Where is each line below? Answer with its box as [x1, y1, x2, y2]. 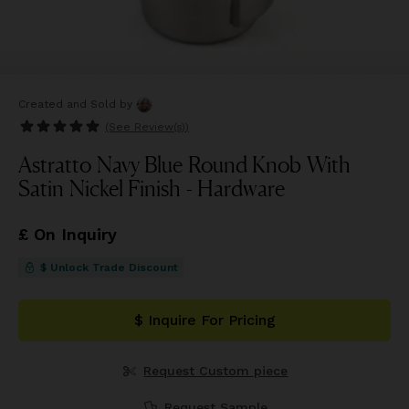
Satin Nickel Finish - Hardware [18, 175, 286, 202]
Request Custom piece [143, 363, 288, 378]
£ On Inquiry [18, 225, 117, 244]
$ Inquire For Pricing [133, 311, 276, 329]
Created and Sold [18, 98, 120, 110]
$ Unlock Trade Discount [39, 261, 178, 274]
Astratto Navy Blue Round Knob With [18, 152, 351, 178]
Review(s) [134, 121, 185, 133]
